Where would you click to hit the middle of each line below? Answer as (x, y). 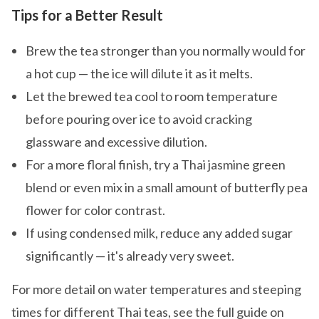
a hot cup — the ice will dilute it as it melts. (139, 74)
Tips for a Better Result (87, 15)
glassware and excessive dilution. (116, 142)
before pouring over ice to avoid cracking (139, 119)
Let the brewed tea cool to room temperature (152, 96)
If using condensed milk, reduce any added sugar (159, 233)
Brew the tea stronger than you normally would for (166, 51)
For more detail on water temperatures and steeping (156, 289)
